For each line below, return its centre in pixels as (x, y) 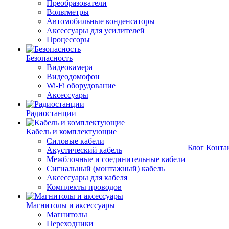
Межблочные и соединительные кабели (116, 159)
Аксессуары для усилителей (96, 30)
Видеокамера (70, 67)
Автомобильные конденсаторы (101, 21)
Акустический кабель (84, 150)
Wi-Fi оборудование (81, 86)
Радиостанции (51, 113)
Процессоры (68, 40)
